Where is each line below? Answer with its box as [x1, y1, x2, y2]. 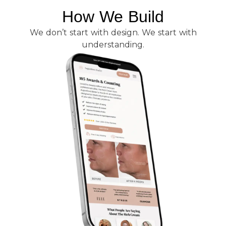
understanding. [82, 40, 144, 50]
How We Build [62, 8, 164, 26]
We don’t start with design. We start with [29, 28, 197, 38]
